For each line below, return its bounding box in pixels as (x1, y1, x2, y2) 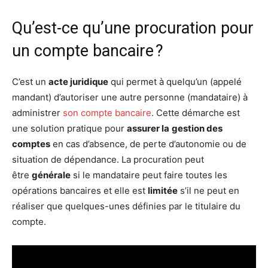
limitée (148, 184, 178, 196)
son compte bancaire (63, 106, 151, 118)
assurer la (127, 122, 169, 134)
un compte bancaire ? (12, 41, 163, 60)
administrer (12, 106, 63, 118)
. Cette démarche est (151, 106, 240, 118)
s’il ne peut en (178, 184, 239, 196)
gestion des (172, 122, 223, 134)
